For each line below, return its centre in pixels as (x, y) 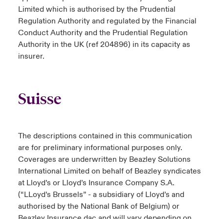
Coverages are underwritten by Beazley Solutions (104, 159)
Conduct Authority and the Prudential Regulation (103, 33)
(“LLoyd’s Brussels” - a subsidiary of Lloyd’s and (101, 195)
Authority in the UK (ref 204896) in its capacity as (104, 44)
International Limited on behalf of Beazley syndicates (109, 171)
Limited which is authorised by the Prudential (97, 9)
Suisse (39, 99)
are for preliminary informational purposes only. (100, 148)
